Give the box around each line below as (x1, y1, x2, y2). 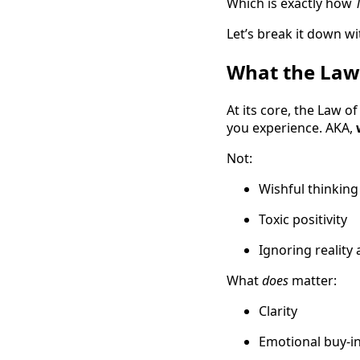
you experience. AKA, (227, 119, 356, 137)
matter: (288, 272, 337, 290)
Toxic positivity (259, 211, 347, 229)
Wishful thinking (259, 180, 358, 198)
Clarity (259, 302, 297, 321)
